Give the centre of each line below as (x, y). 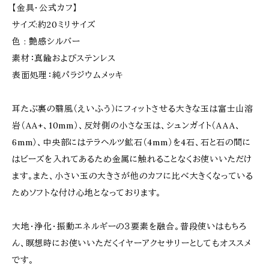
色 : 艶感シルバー (46, 41)
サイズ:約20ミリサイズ (54, 25)
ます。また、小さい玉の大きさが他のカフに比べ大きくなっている (133, 176)
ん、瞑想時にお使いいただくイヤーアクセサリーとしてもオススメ (132, 243)
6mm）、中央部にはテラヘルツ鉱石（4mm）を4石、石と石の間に (131, 142)
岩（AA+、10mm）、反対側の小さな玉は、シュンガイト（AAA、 (126, 125)
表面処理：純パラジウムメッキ (68, 75)
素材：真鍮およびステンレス (64, 58)
